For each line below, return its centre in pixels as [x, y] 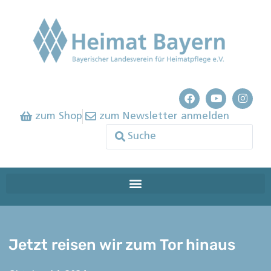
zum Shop [58, 116]
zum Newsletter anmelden [164, 116]
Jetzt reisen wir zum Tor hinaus [122, 244]
